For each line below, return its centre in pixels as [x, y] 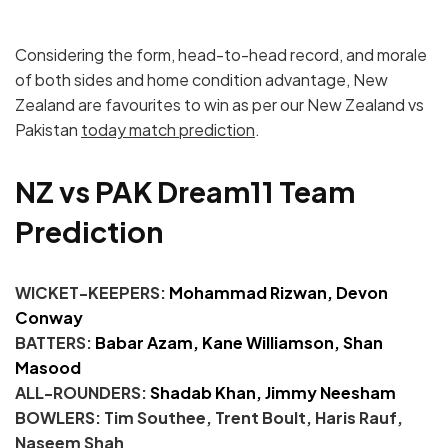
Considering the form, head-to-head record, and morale [221, 54]
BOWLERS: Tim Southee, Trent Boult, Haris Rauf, [209, 417]
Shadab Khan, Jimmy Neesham [273, 392]
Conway [49, 317]
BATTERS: [53, 342]
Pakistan [48, 129]
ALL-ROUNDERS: [82, 392]
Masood [48, 367]
